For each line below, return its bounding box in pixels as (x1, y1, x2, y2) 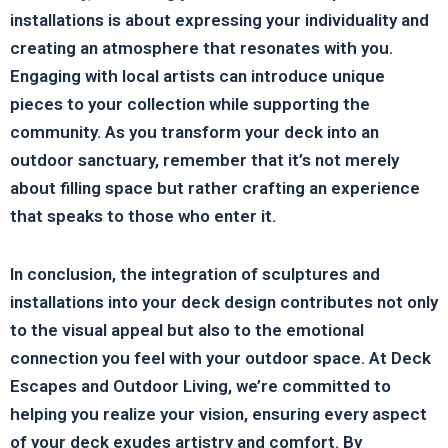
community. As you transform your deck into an (10, 121, 379, 142)
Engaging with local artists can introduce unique (10, 65, 385, 86)
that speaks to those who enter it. (10, 205, 276, 226)
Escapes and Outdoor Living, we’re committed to (10, 375, 391, 396)
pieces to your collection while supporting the (10, 93, 370, 114)
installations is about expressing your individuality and (10, 9, 429, 30)
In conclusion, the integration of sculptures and (10, 263, 380, 284)
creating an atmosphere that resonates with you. (10, 37, 393, 58)
